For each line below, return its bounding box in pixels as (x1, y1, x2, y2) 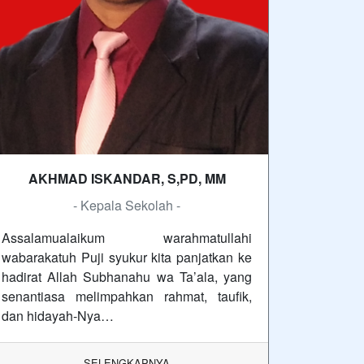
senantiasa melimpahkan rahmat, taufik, (2, 287, 252, 305)
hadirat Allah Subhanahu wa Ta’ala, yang (2, 267, 252, 286)
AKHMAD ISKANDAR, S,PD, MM (28, 169, 226, 188)
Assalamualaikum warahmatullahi (2, 228, 252, 247)
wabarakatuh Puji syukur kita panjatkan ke (2, 248, 252, 266)
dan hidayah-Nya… (2, 306, 114, 325)
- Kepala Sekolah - (73, 196, 180, 214)
